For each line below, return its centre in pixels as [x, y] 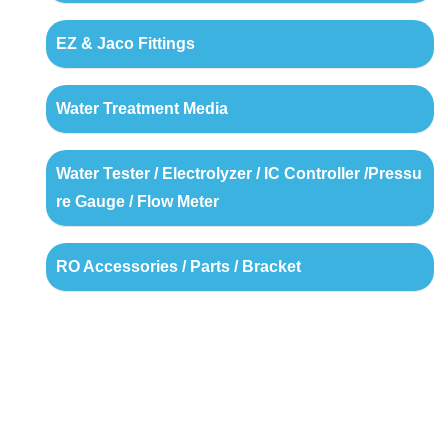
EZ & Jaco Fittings [125, 44]
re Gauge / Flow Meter [137, 202]
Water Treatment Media [141, 109]
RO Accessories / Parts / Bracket [178, 267]
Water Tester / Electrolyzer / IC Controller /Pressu [238, 174]
